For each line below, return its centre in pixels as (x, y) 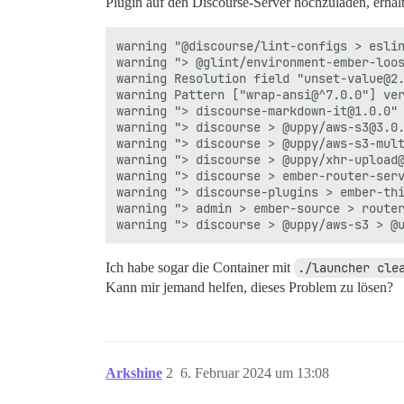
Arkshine (134, 373)
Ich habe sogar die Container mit (200, 267)
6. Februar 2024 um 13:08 (255, 373)
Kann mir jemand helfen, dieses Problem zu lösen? (249, 287)
